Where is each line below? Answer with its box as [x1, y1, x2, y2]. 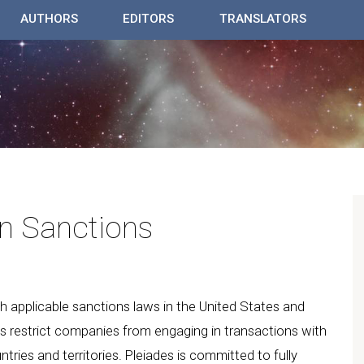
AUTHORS [19, 11, 78, 26]
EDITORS [123, 11, 175, 26]
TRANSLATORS [219, 11, 306, 26]
